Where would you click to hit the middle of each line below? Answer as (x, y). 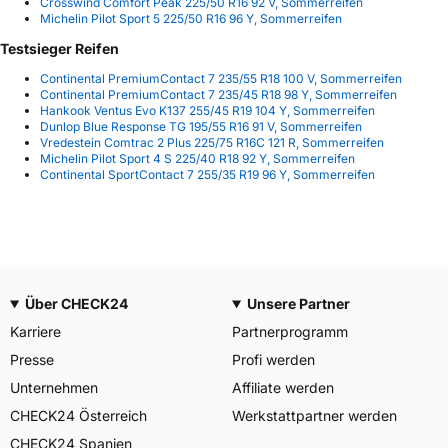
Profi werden (273, 359)
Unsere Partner (298, 303)
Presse (32, 359)
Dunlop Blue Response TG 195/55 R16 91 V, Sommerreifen (201, 127)
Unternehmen (54, 387)
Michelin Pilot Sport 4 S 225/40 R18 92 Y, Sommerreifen (197, 159)
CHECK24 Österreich (78, 415)
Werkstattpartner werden (314, 415)
